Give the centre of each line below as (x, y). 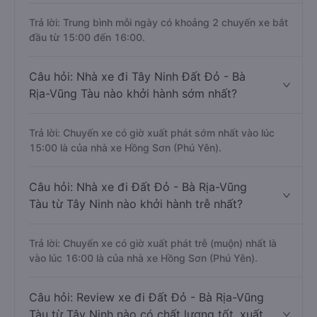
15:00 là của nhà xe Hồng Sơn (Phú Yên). (125, 148)
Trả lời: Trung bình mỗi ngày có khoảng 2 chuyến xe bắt (158, 22)
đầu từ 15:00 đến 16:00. (87, 37)
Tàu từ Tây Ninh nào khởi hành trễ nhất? (136, 204)
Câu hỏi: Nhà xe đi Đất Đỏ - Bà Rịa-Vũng (138, 187)
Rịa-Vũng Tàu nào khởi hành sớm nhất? (133, 93)
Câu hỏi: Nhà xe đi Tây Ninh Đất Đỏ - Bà (137, 76)
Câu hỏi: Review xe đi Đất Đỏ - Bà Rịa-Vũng (146, 297)
